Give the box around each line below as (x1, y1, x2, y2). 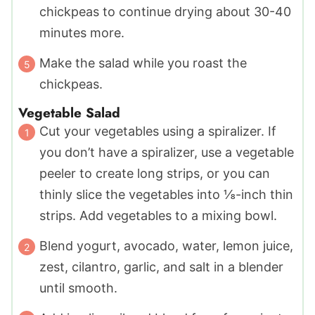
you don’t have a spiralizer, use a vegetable (39, 145, 294, 160)
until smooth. (39, 281, 117, 296)
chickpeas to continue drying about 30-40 (39, 4, 291, 20)
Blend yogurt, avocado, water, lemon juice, (39, 238, 293, 254)
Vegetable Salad (18, 103, 120, 123)
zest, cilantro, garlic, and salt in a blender (39, 259, 283, 275)
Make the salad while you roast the (39, 56, 247, 71)
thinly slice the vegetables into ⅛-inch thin (39, 187, 293, 202)
